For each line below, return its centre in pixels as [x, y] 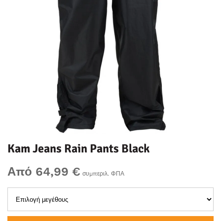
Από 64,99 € [44, 172]
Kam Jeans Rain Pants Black [78, 148]
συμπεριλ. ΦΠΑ [102, 174]
